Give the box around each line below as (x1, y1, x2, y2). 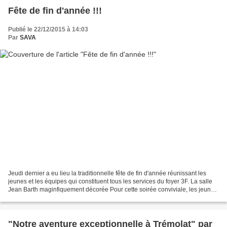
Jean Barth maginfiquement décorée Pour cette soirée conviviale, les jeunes (8, 185, 217, 193)
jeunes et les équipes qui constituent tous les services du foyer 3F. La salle (8, 177, 212, 185)
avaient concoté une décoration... (8, 194, 99, 201)
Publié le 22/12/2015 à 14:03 (8, 26, 88, 33)
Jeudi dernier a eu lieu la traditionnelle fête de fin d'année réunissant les (8, 169, 206, 177)
